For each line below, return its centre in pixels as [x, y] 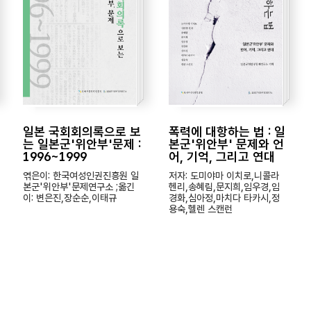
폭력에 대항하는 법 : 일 [227, 132]
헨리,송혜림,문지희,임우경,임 [224, 187]
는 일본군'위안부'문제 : [82, 144]
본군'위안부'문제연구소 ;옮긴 [79, 187]
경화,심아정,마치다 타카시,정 [224, 198]
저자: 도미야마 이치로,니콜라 [224, 176]
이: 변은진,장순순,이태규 [70, 198]
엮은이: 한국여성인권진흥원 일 [81, 176]
